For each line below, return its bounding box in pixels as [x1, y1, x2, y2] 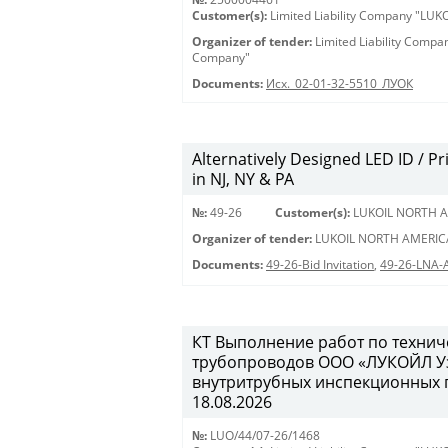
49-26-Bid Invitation [266, 257, 374, 272]
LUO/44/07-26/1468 [210, 428, 320, 443]
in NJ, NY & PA [192, 168, 294, 190]
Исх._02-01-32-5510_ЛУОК [266, 76, 413, 91]
